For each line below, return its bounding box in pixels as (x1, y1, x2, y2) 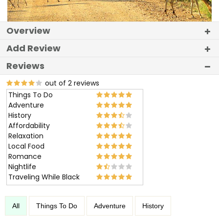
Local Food (8, 141, 44, 151)
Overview (6, 24, 50, 37)
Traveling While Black (8, 172, 80, 182)
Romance (8, 152, 42, 161)
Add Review (6, 42, 61, 54)
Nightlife (8, 162, 36, 172)
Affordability (8, 121, 50, 131)
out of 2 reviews (43, 78, 99, 88)
